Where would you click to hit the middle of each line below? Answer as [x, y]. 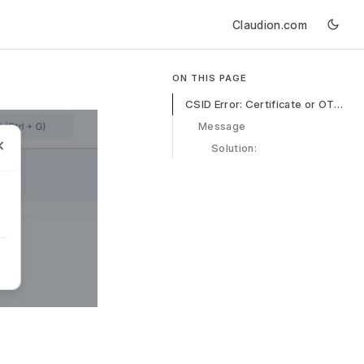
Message [222, 126]
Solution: [234, 148]
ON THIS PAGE [210, 78]
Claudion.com [270, 24]
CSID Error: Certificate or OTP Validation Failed [339, 104]
